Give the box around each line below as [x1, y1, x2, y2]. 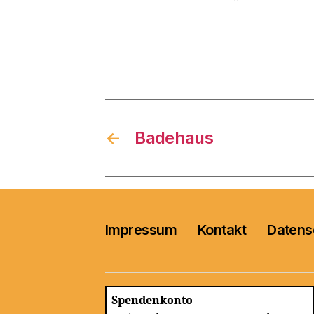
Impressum [105, 221, 177, 239]
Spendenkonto [111, 293, 193, 308]
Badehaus [135, 127, 214, 148]
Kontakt [198, 221, 247, 239]
